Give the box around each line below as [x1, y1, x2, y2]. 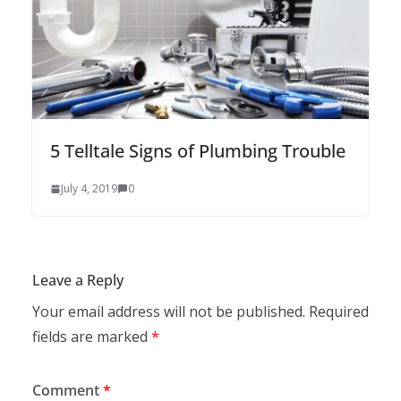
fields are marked [32, 326, 151, 346]
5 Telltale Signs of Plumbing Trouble [50, 138, 346, 163]
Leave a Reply [32, 269, 124, 290]
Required [309, 301, 369, 321]
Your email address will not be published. [32, 301, 305, 321]
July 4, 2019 [61, 180, 117, 196]
